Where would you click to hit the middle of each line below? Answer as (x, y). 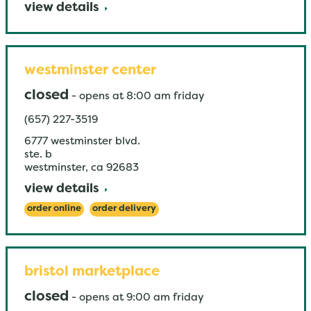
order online (54, 209)
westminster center (90, 71)
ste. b (38, 155)
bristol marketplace (92, 272)
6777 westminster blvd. (82, 142)
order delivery (124, 209)
